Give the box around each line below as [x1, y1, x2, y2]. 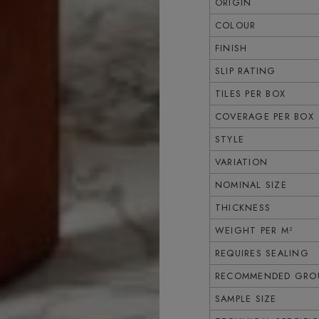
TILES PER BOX [214, 86, 286, 100]
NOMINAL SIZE [214, 177, 287, 192]
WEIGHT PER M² [214, 223, 293, 237]
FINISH [214, 41, 248, 55]
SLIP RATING [214, 63, 276, 78]
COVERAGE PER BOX [214, 109, 314, 123]
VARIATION [214, 155, 268, 169]
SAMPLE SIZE [214, 291, 277, 305]
